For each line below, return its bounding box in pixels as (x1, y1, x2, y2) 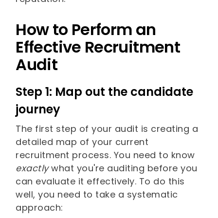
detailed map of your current (16, 136, 149, 148)
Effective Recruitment (16, 36, 180, 58)
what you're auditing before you (51, 162, 198, 175)
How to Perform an (16, 18, 156, 41)
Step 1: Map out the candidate (16, 84, 194, 100)
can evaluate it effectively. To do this (16, 175, 185, 188)
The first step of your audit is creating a (16, 123, 199, 135)
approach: (16, 201, 63, 214)
